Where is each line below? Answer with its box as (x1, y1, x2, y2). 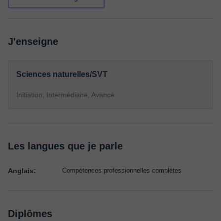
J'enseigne (8, 36, 58, 47)
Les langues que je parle (8, 141, 123, 151)
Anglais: (8, 167, 36, 175)
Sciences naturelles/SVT (16, 70, 108, 78)
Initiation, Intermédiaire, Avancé (16, 91, 114, 99)
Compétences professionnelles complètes (62, 167, 182, 174)
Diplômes (8, 208, 52, 219)
